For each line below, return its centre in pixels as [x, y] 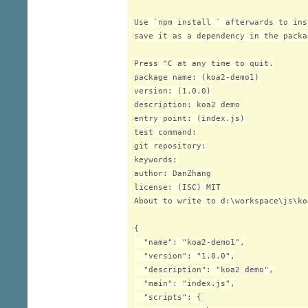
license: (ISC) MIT [177, 187]
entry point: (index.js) [189, 119]
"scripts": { [168, 297]
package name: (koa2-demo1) [197, 77]
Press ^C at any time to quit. [204, 64]
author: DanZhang [173, 174]
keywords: [156, 160]
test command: [165, 132]
